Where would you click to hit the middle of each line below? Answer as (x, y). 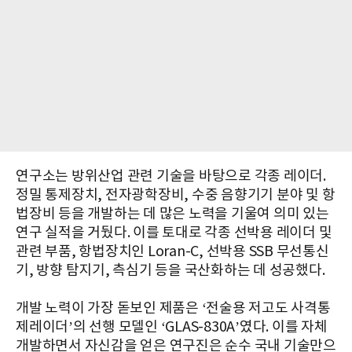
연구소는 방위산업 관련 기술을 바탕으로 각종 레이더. (171, 176)
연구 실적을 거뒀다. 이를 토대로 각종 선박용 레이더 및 (174, 233)
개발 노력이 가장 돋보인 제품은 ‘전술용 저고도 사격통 (173, 308)
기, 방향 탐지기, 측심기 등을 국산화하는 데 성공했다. (170, 270)
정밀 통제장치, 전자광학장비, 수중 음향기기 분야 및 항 (176, 195)
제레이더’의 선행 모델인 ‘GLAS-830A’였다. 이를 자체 (172, 327)
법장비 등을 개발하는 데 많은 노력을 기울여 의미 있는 (172, 214)
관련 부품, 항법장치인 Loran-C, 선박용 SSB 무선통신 (172, 251)
